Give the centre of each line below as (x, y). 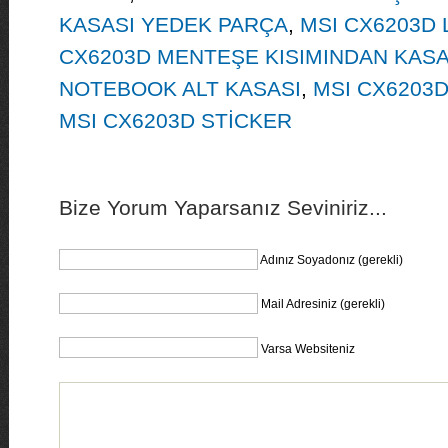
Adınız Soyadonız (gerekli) (331, 259)
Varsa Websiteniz (307, 348)
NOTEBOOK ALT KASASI (179, 88)
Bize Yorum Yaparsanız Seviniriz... (222, 207)
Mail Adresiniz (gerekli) (322, 303)
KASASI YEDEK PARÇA (173, 24)
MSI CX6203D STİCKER (175, 120)
